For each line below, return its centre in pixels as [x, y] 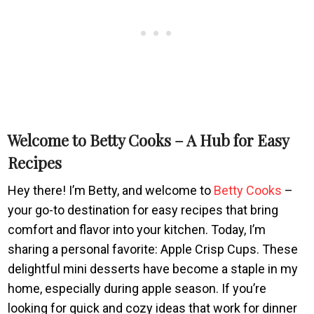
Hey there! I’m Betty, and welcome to [111, 190]
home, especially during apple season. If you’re [137, 288]
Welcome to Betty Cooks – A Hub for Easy [149, 140]
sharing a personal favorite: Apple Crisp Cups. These [153, 249]
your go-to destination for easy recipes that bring [143, 210]
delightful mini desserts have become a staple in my [153, 268]
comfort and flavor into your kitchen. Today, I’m [137, 229]
